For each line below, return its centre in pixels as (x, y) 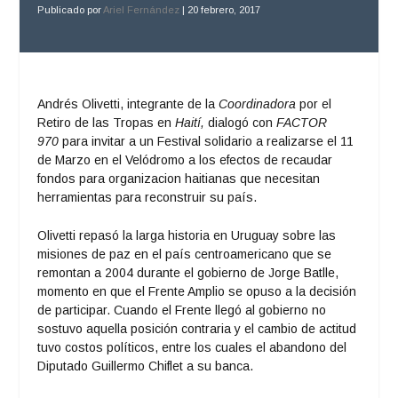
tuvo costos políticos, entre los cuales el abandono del (192, 347)
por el (314, 103)
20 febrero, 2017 (224, 9)
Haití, (192, 122)
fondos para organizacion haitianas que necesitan (179, 178)
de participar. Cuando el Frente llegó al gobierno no (182, 310)
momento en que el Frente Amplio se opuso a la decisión (197, 291)
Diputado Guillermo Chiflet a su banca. (146, 366)
